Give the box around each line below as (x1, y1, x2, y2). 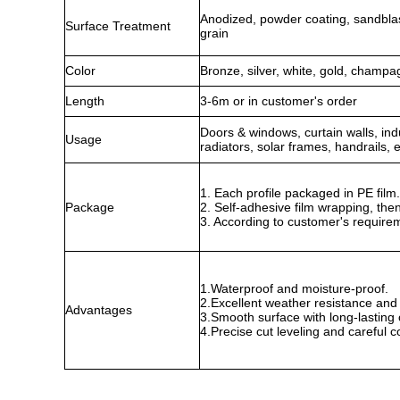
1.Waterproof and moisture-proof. (200, 281, 388, 296)
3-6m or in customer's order (200, 94, 357, 108)
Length (65, 94, 104, 108)
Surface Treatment (65, 19, 171, 33)
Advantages (65, 303, 132, 317)
